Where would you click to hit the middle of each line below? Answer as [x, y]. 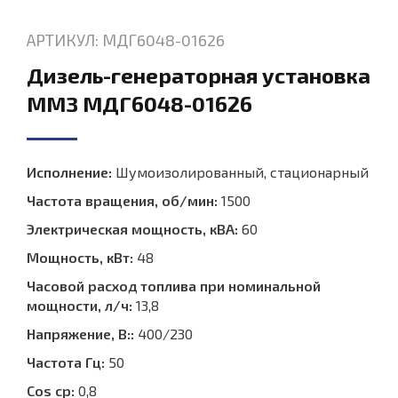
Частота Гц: [66, 362]
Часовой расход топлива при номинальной [174, 286]
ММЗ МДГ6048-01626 [139, 104]
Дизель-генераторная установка [199, 76]
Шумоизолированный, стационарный [240, 172]
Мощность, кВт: [80, 258]
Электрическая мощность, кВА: [132, 229]
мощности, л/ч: [80, 306]
